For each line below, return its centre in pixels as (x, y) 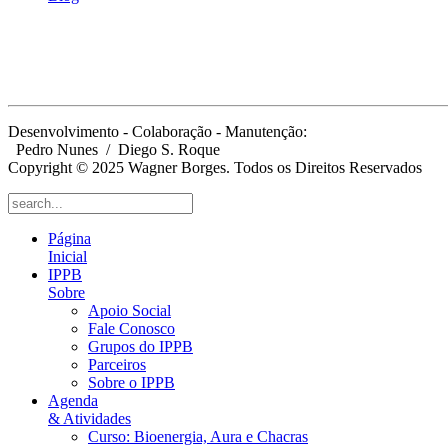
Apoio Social (129, 311)
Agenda (73, 401)
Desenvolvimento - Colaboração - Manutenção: (157, 132)
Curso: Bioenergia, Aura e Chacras (198, 437)
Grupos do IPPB (140, 347)
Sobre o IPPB (131, 383)
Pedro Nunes (53, 150)
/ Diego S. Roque (159, 150)
